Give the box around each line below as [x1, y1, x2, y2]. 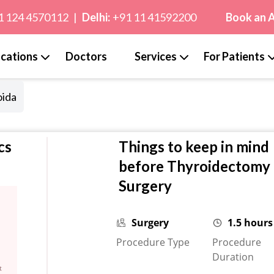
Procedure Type [116, 235, 190, 250]
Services [134, 50, 177, 64]
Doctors [65, 50, 107, 64]
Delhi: [81, 10, 110, 24]
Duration [212, 250, 254, 264]
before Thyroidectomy [118, 157, 270, 176]
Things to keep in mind [118, 138, 269, 156]
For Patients [204, 50, 265, 64]
